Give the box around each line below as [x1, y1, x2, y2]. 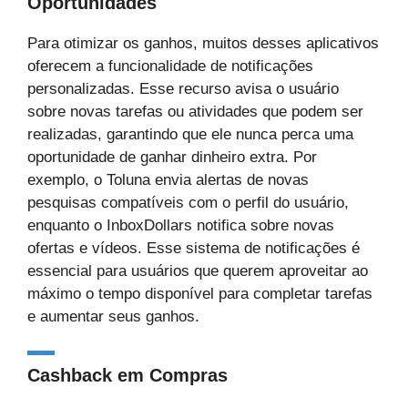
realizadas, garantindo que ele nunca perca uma [27, 125, 353, 143]
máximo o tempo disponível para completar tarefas [27, 284, 372, 302]
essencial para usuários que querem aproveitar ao [27, 261, 368, 280]
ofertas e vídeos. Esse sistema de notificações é [27, 239, 360, 257]
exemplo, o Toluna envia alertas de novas [27, 170, 309, 189]
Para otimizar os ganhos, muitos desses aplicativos [27, 34, 379, 52]
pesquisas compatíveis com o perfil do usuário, [27, 193, 349, 211]
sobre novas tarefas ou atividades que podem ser [27, 102, 363, 120]
